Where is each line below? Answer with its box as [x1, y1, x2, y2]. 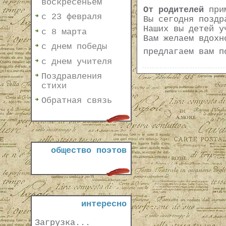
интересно [81, 199, 127, 209]
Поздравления [41, 71, 102, 81]
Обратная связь [41, 96, 112, 106]
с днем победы [41, 42, 107, 52]
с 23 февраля [41, 12, 102, 22]
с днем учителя [41, 56, 112, 67]
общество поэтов [50, 146, 127, 155]
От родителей [143, 5, 204, 15]
